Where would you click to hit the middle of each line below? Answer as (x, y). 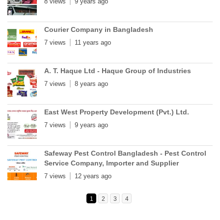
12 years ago (93, 176)
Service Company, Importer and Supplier (111, 163)
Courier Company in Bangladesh (99, 30)
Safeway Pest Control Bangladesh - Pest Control (125, 153)
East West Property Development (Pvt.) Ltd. (117, 112)
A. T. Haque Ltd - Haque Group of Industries (118, 71)
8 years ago (91, 84)
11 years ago (93, 43)
